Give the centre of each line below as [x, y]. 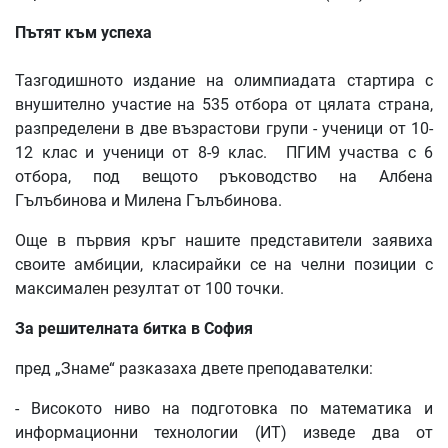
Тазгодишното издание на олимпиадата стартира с [224, 80]
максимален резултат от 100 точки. [149, 288]
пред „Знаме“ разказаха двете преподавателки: [194, 368]
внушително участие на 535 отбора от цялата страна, [224, 104]
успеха [126, 32]
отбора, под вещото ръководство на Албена [224, 176]
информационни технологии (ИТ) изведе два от [224, 432]
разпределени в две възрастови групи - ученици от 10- [224, 128]
